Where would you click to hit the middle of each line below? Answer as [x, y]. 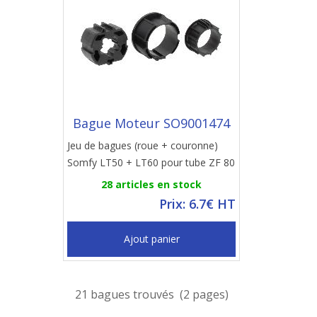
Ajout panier [151, 239]
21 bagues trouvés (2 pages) [151, 294]
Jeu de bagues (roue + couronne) [143, 145]
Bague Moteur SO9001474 [151, 123]
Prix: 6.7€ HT [197, 204]
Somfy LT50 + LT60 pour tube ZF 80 [151, 162]
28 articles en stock [151, 184]
